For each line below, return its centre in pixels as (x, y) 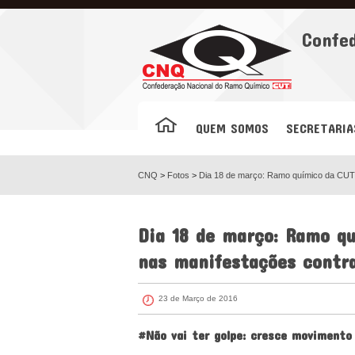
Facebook (104, 33)
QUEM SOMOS (232, 128)
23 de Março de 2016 (198, 298)
